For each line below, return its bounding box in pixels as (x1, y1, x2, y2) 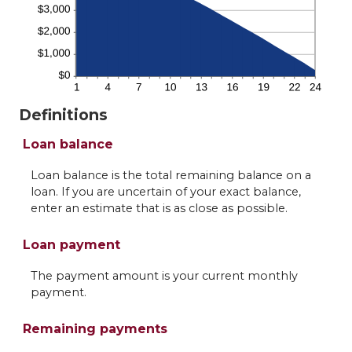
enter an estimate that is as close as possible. (30, 201, 288, 215)
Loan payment (22, 237, 120, 253)
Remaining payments (22, 321, 167, 337)
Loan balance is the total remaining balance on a (30, 168, 311, 182)
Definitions (18, 105, 108, 124)
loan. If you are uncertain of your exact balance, (30, 185, 301, 199)
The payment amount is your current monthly (30, 269, 298, 284)
